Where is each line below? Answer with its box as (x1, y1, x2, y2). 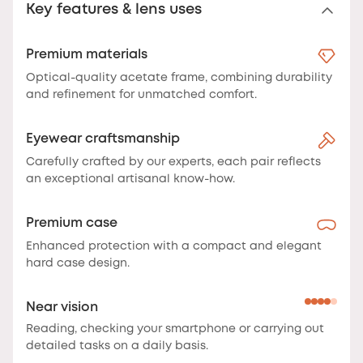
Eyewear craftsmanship (26, 133, 180, 146)
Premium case (26, 217, 117, 230)
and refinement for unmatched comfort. (26, 90, 257, 100)
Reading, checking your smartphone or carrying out (26, 324, 324, 335)
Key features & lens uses (26, 3, 202, 17)
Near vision (26, 301, 98, 314)
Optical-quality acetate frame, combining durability (26, 73, 332, 83)
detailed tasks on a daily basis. (26, 341, 208, 352)
